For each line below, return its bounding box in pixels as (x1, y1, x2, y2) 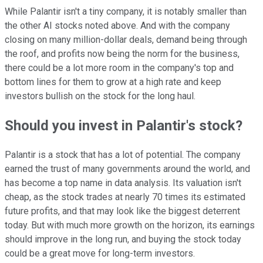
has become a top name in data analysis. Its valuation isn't (5, 177, 241, 189)
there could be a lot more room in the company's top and (5, 62, 234, 74)
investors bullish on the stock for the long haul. (5, 90, 195, 102)
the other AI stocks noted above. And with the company (5, 20, 230, 32)
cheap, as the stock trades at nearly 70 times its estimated (5, 191, 245, 203)
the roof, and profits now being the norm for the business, (5, 48, 240, 60)
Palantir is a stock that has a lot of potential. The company (5, 149, 241, 161)
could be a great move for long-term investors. (5, 248, 195, 259)
